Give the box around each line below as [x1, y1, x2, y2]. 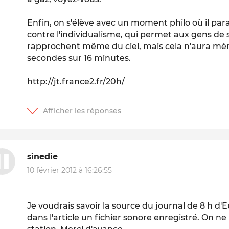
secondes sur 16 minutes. [27, 53, 131, 63]
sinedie [27, 152, 58, 162]
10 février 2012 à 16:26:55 [27, 165, 112, 175]
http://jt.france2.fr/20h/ [27, 76, 125, 86]
